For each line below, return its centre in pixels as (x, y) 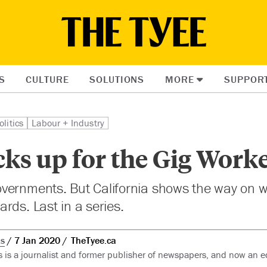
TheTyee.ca (93, 240)
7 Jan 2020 (37, 240)
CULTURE (47, 79)
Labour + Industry (68, 123)
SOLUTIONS (117, 79)
